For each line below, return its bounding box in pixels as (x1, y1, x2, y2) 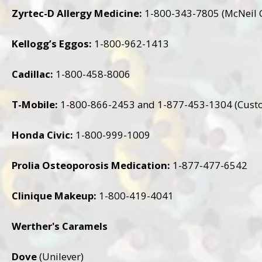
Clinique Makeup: (12, 188, 96, 202)
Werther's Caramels (12, 219, 108, 233)
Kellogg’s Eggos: (12, 36, 92, 50)
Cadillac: (12, 67, 53, 81)
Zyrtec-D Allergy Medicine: (12, 6, 142, 20)
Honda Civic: (12, 127, 73, 142)
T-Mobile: (12, 97, 58, 111)
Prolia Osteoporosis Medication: (12, 158, 170, 172)
